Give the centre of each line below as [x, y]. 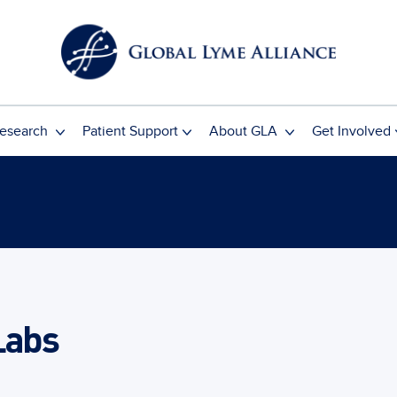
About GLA [245, 131]
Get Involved [351, 131]
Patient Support [130, 131]
